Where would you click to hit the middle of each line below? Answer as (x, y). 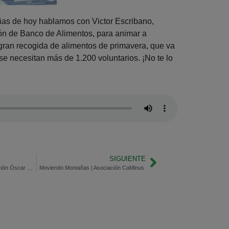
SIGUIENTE (127, 158)
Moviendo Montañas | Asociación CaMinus (92, 167)
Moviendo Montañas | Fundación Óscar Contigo (30, 167)
